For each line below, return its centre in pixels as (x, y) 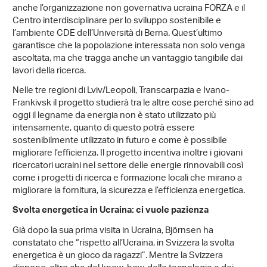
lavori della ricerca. (49, 72)
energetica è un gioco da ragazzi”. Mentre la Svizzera (118, 256)
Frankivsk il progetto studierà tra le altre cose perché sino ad (133, 104)
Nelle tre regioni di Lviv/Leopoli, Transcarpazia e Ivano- (121, 91)
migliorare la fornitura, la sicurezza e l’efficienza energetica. (129, 191)
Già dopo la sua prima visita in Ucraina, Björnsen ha (113, 231)
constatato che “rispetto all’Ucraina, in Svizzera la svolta (123, 244)
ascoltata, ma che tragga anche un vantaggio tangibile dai (128, 59)
